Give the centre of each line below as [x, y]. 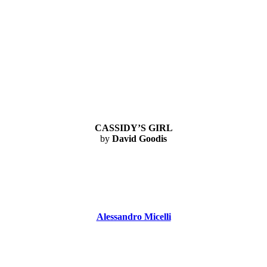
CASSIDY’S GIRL [133, 128]
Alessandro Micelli [133, 216]
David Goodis [139, 139]
